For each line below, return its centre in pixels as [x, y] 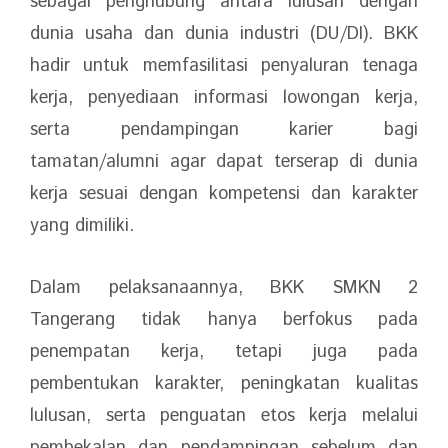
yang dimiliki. [82, 226]
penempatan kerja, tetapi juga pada [224, 352]
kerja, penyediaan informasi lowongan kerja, [224, 98]
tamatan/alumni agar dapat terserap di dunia [224, 162]
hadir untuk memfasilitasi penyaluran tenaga [224, 66]
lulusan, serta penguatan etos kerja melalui [224, 416]
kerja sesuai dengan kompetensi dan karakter [224, 194]
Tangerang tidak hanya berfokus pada [224, 320]
